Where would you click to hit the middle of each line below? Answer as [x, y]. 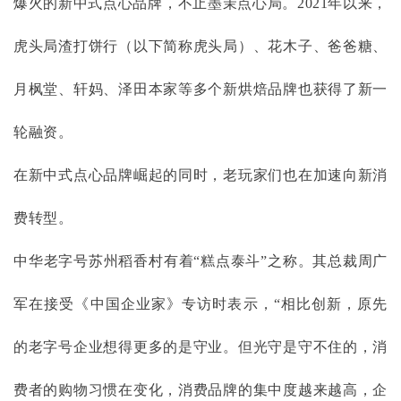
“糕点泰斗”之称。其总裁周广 [290, 261]
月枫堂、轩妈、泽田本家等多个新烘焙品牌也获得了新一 [200, 90]
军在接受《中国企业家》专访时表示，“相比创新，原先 [200, 304]
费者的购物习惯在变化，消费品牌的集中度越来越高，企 [200, 390]
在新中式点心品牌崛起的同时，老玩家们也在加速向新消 [200, 175]
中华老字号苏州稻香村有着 [104, 261]
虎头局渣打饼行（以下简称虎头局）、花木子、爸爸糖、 [200, 47]
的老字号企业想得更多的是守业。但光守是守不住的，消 [200, 347]
